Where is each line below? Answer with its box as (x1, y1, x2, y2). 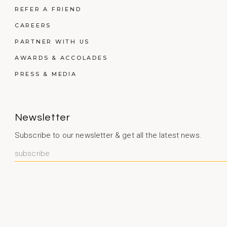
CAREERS (14, 22, 52, 29)
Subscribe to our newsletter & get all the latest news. (14, 131, 202, 140)
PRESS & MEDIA (14, 70, 77, 78)
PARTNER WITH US (14, 38, 90, 46)
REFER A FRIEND (14, 6, 82, 13)
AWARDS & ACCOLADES (14, 54, 108, 62)
